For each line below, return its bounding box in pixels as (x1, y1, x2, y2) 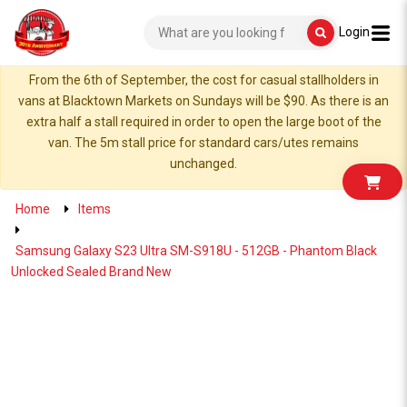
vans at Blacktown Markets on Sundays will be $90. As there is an (18, 94, 389, 108)
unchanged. (170, 156, 237, 171)
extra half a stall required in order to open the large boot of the (25, 114, 382, 129)
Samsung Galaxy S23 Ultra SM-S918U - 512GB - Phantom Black (15, 243, 377, 258)
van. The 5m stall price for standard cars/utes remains (48, 135, 359, 150)
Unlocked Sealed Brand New (11, 264, 172, 279)
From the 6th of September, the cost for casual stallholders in (28, 73, 379, 87)
